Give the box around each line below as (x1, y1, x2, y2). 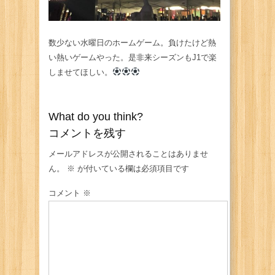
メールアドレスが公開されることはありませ (48, 149, 208, 158)
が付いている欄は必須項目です (75, 164, 189, 173)
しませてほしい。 (48, 68, 112, 77)
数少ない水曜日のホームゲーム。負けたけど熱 (48, 38, 216, 47)
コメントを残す (48, 127, 126, 139)
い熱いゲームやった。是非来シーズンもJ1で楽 (48, 53, 217, 62)
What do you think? (48, 110, 143, 123)
